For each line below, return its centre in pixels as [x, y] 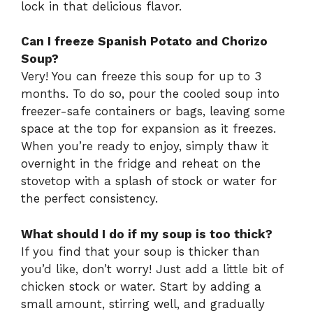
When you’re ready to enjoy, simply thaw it [145, 146]
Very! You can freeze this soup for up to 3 [141, 77]
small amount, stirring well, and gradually [143, 304]
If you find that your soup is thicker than [140, 251]
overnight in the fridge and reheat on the [141, 164]
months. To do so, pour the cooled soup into [150, 94]
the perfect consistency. [89, 199]
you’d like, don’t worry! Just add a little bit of [152, 269]
